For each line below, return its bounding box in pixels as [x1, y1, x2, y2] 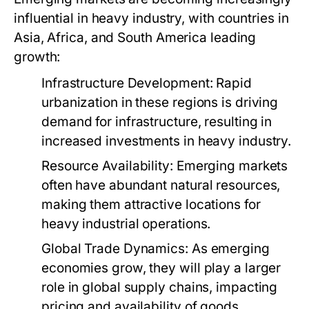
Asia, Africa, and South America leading [14, 30, 257, 46]
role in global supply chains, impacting [41, 279, 278, 295]
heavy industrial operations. [41, 216, 211, 232]
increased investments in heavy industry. [41, 133, 292, 149]
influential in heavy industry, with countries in [14, 10, 289, 26]
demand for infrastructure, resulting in [41, 114, 272, 130]
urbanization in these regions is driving [41, 94, 279, 110]
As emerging [188, 241, 270, 257]
